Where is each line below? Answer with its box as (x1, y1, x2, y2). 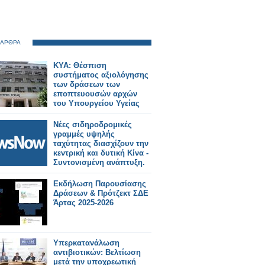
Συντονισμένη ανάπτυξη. (53, 158, 145, 167)
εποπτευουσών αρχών (53, 89, 137, 98)
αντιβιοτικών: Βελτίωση (53, 248, 141, 257)
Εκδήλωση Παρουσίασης (53, 179, 146, 188)
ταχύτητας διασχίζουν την (53, 139, 148, 148)
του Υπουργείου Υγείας (53, 99, 140, 108)
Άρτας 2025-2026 (53, 198, 114, 207)
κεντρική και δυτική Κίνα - (53, 148, 148, 157)
